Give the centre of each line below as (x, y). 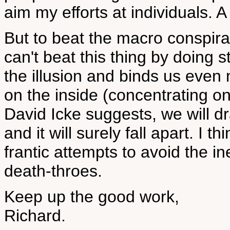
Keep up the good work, (92, 197)
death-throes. (53, 171)
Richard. (35, 216)
